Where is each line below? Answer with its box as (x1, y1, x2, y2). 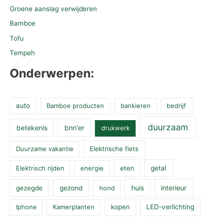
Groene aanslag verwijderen (10, 5, 97, 13)
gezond (59, 184, 83, 192)
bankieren (120, 102, 151, 110)
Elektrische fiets (90, 145, 139, 153)
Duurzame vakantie (15, 145, 74, 153)
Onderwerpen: (10, 65, 94, 80)
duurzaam (148, 122, 188, 133)
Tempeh (10, 48, 35, 57)
